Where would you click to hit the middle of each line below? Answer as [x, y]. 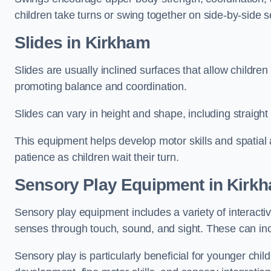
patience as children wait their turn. [97, 157]
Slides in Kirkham [82, 43]
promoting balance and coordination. [101, 87]
